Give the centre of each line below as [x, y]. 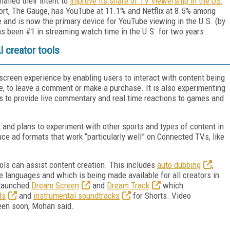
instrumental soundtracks [76, 195]
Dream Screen [55, 185]
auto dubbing [179, 165]
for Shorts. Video [161, 195]
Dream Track [128, 185]
